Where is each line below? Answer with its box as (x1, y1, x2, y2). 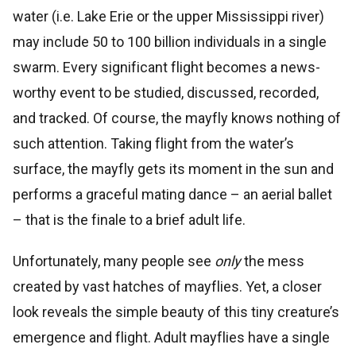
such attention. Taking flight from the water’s (13, 135, 294, 153)
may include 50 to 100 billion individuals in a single (13, 33, 327, 51)
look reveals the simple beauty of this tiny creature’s (13, 304, 339, 321)
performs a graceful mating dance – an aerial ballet (13, 186, 332, 203)
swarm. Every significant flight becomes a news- (13, 59, 320, 76)
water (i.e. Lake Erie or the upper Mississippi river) (13, 8, 324, 25)
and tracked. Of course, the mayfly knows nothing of (13, 110, 341, 127)
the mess (241, 253, 304, 270)
